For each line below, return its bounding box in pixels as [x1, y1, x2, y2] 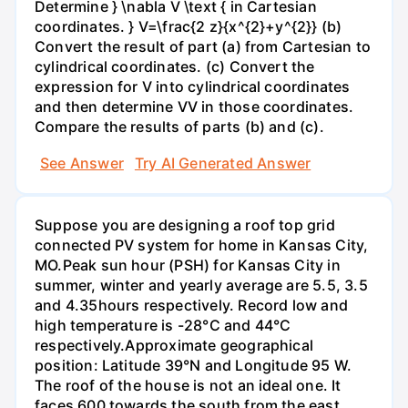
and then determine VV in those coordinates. [35, 97, 354, 117]
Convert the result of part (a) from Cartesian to [35, 37, 372, 56]
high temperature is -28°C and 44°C [35, 315, 291, 334]
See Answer [40, 153, 124, 172]
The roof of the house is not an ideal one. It [35, 375, 342, 394]
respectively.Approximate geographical [35, 335, 314, 354]
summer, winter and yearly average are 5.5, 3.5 [35, 275, 368, 294]
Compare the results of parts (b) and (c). [35, 117, 324, 137]
